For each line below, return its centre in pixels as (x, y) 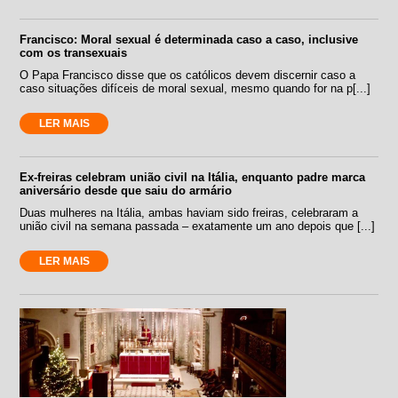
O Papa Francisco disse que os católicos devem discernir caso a (188, 76)
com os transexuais (74, 53)
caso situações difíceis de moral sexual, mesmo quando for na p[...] (195, 89)
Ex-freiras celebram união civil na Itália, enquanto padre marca (193, 178)
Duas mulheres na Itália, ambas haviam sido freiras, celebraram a (189, 213)
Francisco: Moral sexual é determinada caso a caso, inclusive (189, 40)
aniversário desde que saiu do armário (126, 191)
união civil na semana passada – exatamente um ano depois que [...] (198, 227)
